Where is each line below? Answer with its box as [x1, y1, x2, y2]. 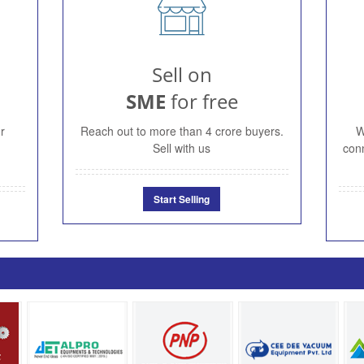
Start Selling [154, 191, 210, 206]
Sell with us [153, 139, 211, 156]
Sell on [151, 60, 212, 88]
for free [165, 87, 238, 115]
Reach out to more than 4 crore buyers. [80, 122, 284, 139]
